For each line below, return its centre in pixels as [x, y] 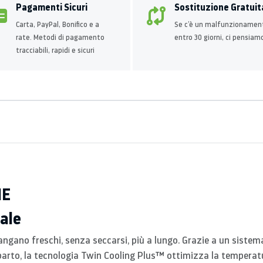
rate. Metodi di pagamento [60, 37]
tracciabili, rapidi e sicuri [55, 50]
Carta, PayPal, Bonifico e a [58, 24]
